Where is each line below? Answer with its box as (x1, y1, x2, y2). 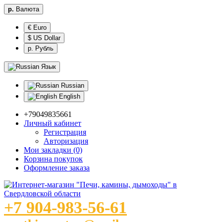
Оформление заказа (24, 164, 90, 172)
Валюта (16, 5, 39, 13)
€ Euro (28, 24, 47, 31)
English (57, 93, 80, 100)
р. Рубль (28, 45, 54, 52)
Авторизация (44, 137, 88, 145)
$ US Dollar (28, 34, 60, 42)
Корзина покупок (24, 155, 83, 163)
